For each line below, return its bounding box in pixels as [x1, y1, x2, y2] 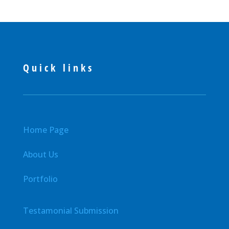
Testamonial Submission [22, 205, 119, 217]
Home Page [22, 124, 68, 136]
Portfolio [22, 173, 58, 185]
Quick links [22, 61, 94, 75]
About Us [22, 149, 58, 161]
